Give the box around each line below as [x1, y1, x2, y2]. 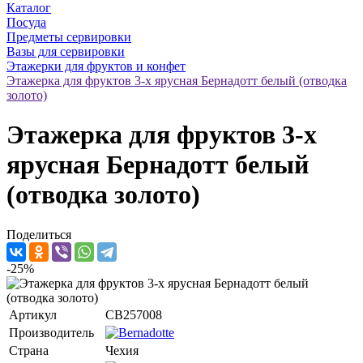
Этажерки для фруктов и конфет [6, 59, 186, 73]
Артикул [9, 307, 57, 322]
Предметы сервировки [6, 30, 131, 44]
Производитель [9, 325, 94, 340]
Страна [9, 343, 49, 357]
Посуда [6, 15, 46, 29]
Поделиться [6, 227, 71, 241]
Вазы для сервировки [6, 45, 125, 58]
